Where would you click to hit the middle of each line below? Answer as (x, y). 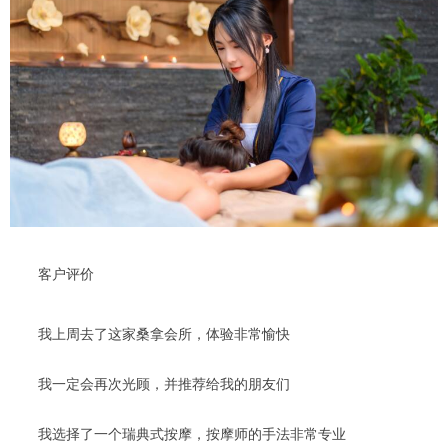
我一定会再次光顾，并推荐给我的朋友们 (150, 385)
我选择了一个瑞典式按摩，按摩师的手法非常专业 (178, 435)
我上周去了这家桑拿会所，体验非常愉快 (150, 335)
